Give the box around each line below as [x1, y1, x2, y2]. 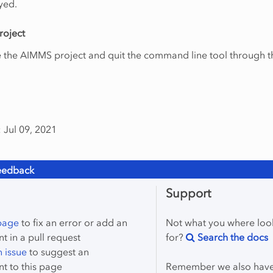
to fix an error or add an [19, 216, 127, 229]
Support [166, 185, 211, 200]
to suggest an [27, 245, 89, 258]
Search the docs [195, 230, 269, 243]
